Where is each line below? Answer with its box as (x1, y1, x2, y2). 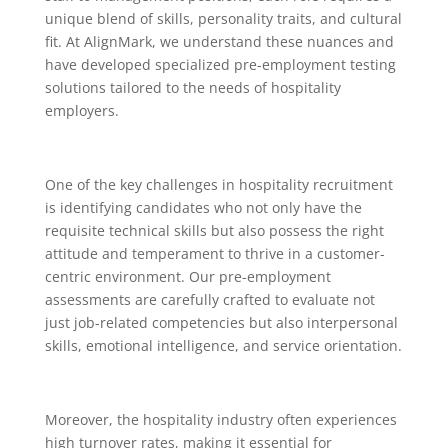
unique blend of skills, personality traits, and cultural (44, 9, 402, 28)
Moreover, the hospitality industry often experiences (44, 410, 397, 429)
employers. (44, 101, 119, 120)
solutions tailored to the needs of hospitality (44, 78, 341, 97)
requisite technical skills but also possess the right (44, 221, 384, 240)
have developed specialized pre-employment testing (44, 55, 396, 74)
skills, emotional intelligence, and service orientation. (44, 336, 402, 355)
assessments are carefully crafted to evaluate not (44, 290, 375, 309)
